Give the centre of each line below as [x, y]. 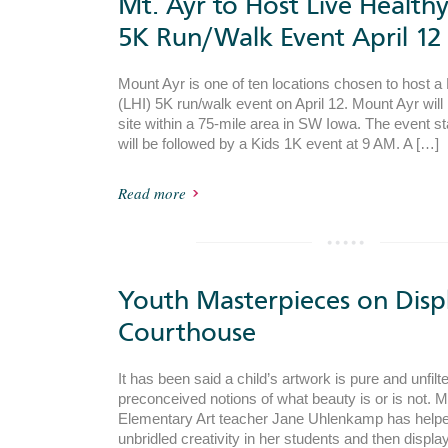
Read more [152, 193]
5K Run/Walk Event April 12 [279, 37]
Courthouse [187, 332]
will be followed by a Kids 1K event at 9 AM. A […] [278, 144]
